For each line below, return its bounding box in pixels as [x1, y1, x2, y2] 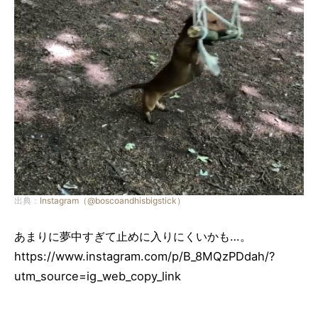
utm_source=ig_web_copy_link [14, 268, 181, 283]
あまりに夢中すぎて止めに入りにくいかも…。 [14, 229, 263, 243]
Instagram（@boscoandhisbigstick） [40, 194, 185, 206]
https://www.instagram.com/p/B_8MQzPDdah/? [14, 248, 275, 263]
